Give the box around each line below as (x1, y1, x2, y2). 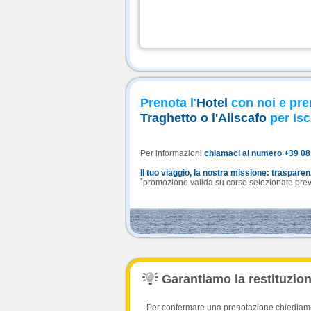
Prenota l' (140, 96, 196, 110)
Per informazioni (140, 149, 204, 158)
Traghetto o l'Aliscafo (140, 111, 267, 125)
